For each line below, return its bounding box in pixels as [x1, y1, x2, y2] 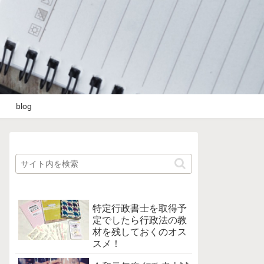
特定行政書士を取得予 [93, 203, 187, 213]
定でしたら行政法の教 [93, 215, 187, 225]
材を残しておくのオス [93, 227, 187, 237]
